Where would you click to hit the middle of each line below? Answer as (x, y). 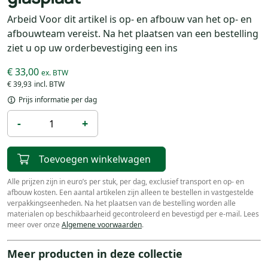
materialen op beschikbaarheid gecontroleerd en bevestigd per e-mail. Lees (133, 214)
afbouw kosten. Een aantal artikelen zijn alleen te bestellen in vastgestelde (130, 192)
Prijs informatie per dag (57, 100)
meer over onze (34, 225)
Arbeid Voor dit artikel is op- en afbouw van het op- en (130, 19)
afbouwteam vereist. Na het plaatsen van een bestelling (133, 33)
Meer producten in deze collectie (95, 254)
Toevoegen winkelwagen (95, 159)
